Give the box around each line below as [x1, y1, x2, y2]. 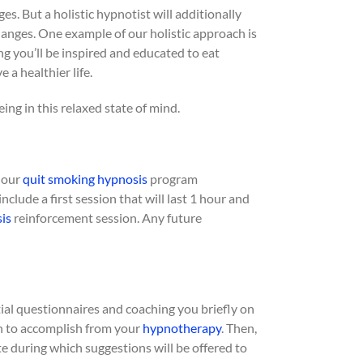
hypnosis [97, 171, 147, 186]
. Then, [221, 320, 257, 335]
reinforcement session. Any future [11, 210, 202, 225]
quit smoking [23, 171, 95, 186]
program [147, 171, 198, 186]
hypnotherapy [143, 320, 221, 335]
